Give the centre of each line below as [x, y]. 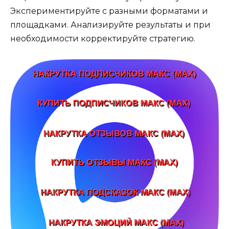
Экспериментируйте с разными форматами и [109, 11]
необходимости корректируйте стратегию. [103, 38]
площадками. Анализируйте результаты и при [110, 25]
